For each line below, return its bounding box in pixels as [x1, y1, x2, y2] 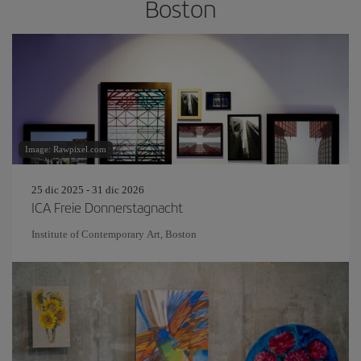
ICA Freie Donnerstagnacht [31, 197, 183, 217]
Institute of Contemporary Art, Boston [31, 228, 197, 240]
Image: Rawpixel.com [25, 144, 106, 154]
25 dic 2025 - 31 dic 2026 [31, 184, 144, 196]
